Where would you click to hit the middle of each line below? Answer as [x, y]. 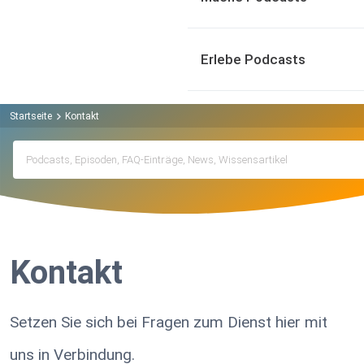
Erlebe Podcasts [253, 59]
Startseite [31, 116]
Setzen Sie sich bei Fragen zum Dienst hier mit [169, 323]
